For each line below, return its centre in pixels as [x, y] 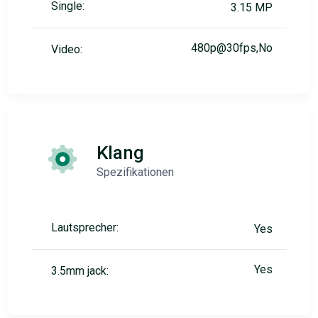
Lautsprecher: [85, 227]
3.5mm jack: [80, 271]
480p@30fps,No [232, 48]
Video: [67, 49]
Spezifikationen [135, 172]
